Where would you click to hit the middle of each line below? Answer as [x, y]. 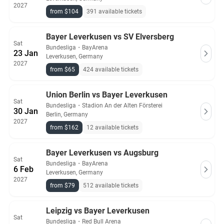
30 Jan [26, 111]
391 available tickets [114, 11]
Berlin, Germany [67, 114]
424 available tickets [111, 69]
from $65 [62, 69]
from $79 [62, 185]
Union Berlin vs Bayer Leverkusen [107, 95]
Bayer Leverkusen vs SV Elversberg [110, 37]
